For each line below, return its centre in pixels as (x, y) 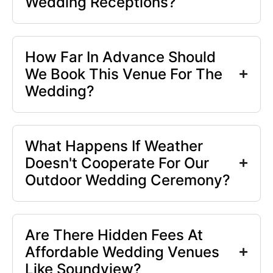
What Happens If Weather (114, 146)
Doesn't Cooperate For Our (117, 163)
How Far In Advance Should (120, 57)
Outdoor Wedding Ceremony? (128, 180)
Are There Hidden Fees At (114, 235)
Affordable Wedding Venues (122, 252)
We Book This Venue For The (124, 74)
